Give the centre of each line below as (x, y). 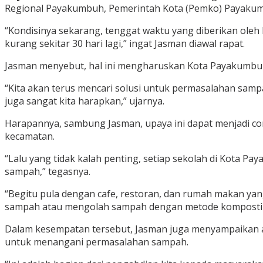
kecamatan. (30, 136)
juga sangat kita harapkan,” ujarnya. (85, 101)
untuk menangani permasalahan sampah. (97, 242)
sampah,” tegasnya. (48, 172)
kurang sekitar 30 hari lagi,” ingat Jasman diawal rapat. (125, 44)
